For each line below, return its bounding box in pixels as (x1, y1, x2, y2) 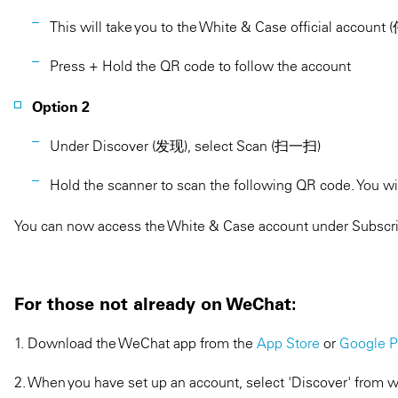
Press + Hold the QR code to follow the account (50, 57, 351, 75)
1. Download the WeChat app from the (14, 334, 257, 352)
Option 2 (32, 98, 90, 115)
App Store (257, 334, 320, 352)
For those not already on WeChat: (14, 293, 297, 314)
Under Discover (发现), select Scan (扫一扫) (50, 137, 321, 155)
